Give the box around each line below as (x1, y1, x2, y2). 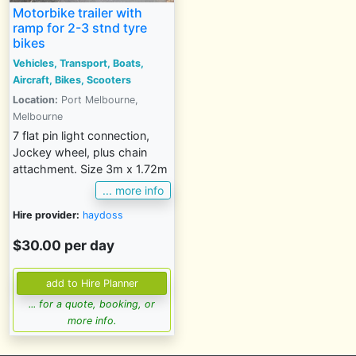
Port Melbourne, (58, 94, 138, 106)
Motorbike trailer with (13, 5, 142, 21)
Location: (13, 94, 58, 106)
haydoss (83, 208, 123, 221)
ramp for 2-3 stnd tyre (13, 20, 147, 36)
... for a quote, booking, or (29, 297, 155, 310)
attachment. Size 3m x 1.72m (13, 162, 168, 176)
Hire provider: (13, 208, 79, 221)
